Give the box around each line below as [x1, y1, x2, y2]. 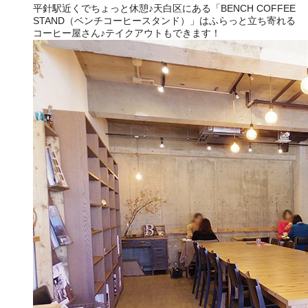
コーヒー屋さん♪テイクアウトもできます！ [33, 27, 221, 38]
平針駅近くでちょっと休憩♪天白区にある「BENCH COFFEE [33, 2, 296, 14]
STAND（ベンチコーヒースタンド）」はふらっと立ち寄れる [33, 14, 296, 26]
